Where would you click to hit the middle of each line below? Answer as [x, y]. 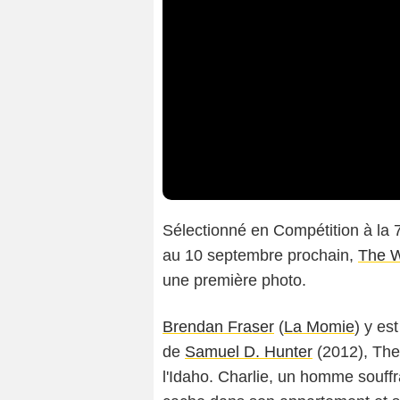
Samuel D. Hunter [249, 352]
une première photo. [234, 281]
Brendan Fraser [218, 327]
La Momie [319, 327]
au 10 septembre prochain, [260, 256]
